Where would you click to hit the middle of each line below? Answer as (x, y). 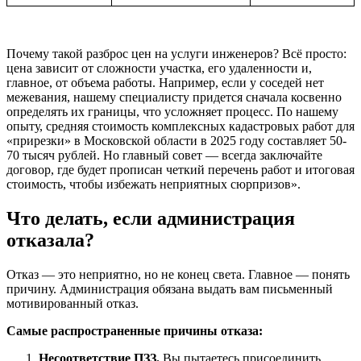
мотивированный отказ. (73, 303)
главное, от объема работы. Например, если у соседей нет (165, 82)
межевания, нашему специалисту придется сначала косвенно (174, 97)
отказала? (50, 240)
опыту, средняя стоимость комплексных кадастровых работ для (180, 126)
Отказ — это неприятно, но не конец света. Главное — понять (178, 274)
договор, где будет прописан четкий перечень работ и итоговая (180, 169)
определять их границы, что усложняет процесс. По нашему (172, 111)
